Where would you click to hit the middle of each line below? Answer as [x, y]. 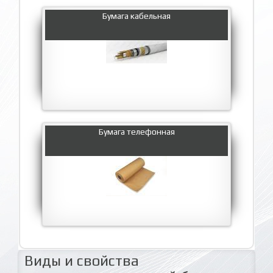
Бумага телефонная [136, 131]
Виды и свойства [82, 260]
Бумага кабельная [136, 16]
